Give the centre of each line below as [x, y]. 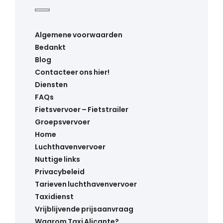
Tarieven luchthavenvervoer [86, 184]
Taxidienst [54, 196]
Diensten [51, 84]
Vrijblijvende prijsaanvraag [84, 209]
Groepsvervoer [62, 122]
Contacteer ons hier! [72, 72]
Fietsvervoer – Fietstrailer [82, 109]
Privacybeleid [60, 171]
